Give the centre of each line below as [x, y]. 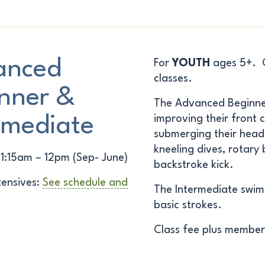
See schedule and [85, 183]
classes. [173, 79]
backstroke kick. [193, 165]
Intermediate [206, 190]
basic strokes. [188, 205]
